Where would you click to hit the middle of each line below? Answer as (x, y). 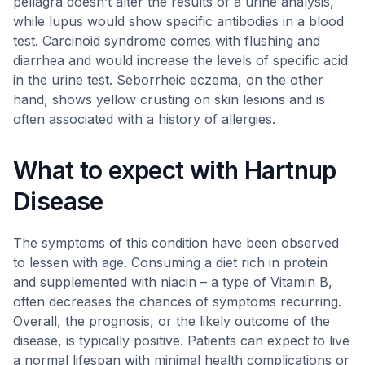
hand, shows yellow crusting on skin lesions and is (169, 99)
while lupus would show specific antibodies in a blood (178, 21)
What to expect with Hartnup (175, 170)
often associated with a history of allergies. (144, 119)
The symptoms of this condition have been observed (176, 243)
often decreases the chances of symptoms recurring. (177, 301)
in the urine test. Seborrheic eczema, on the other (168, 80)
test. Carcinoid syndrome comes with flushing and (167, 41)
